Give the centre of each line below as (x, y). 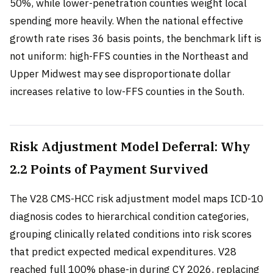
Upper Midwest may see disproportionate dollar (120, 73)
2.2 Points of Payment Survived (109, 169)
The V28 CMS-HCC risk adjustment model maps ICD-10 (136, 198)
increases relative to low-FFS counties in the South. (127, 91)
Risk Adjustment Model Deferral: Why (130, 146)
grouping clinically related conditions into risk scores (131, 234)
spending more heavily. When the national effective (126, 20)
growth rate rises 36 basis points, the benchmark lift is (136, 38)
